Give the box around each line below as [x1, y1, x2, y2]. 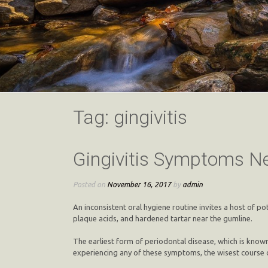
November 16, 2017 [107, 180, 171, 189]
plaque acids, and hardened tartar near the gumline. [73, 214, 252, 223]
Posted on [73, 180, 107, 189]
